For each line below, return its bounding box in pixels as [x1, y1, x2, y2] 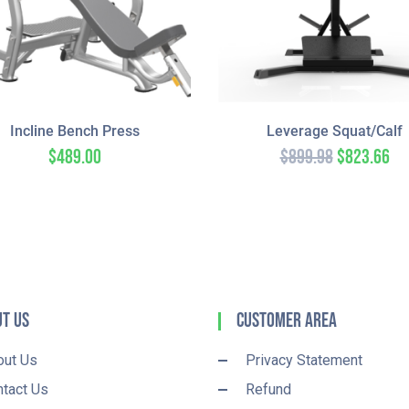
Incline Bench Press [9, 122, 140, 141]
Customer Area [236, 309, 337, 334]
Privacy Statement [246, 351, 362, 370]
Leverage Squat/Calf [267, 122, 403, 141]
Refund [246, 381, 291, 399]
